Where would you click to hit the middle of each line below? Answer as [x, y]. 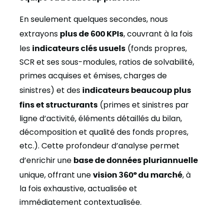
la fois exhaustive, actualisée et [78, 189]
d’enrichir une [46, 160]
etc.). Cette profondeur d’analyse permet [100, 146]
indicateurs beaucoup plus [137, 90]
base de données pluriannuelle [136, 160]
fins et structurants [59, 104]
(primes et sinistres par [143, 105]
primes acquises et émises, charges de [93, 76]
